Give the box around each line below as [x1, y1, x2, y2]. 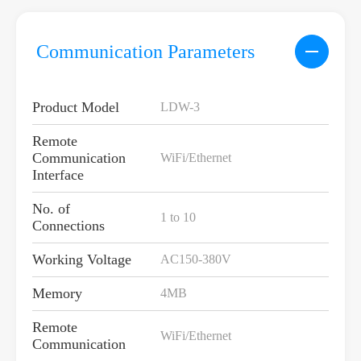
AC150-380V [160, 252, 231, 267]
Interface [32, 167, 84, 184]
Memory [32, 285, 82, 302]
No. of [32, 201, 70, 218]
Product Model [32, 99, 119, 116]
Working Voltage [32, 251, 131, 268]
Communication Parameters [36, 40, 255, 62]
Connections [32, 218, 105, 234]
